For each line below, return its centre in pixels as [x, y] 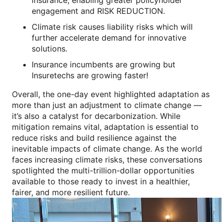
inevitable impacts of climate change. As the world [107, 148]
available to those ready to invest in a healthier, [101, 181]
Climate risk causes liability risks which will [112, 27]
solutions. [50, 48]
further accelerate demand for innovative [109, 37]
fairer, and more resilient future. [71, 192]
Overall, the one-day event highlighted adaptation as [111, 94]
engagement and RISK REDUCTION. [98, 11]
